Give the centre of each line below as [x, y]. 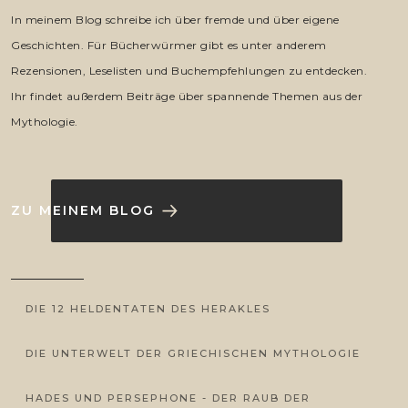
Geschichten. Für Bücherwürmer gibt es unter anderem [169, 45]
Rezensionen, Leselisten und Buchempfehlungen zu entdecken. [189, 70]
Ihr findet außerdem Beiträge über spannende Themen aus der [187, 96]
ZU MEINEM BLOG [83, 210]
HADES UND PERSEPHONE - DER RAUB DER [168, 398]
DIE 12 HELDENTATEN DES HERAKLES [148, 308]
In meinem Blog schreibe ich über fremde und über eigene [175, 19]
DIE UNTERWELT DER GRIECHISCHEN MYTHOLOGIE [193, 353]
